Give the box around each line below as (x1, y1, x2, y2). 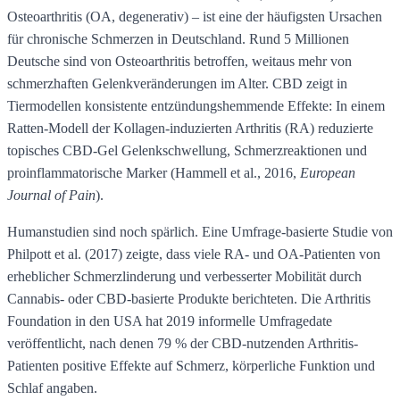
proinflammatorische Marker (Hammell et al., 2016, (7, 164, 300, 180)
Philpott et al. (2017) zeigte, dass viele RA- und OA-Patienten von (7, 246, 380, 262)
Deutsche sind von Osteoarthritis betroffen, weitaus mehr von (7, 53, 352, 69)
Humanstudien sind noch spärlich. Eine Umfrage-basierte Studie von (7, 223, 393, 239)
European (300, 164, 355, 180)
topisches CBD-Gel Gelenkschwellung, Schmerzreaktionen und (7, 142, 367, 158)
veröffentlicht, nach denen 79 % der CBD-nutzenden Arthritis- (7, 335, 358, 351)
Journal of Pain (7, 187, 96, 203)
